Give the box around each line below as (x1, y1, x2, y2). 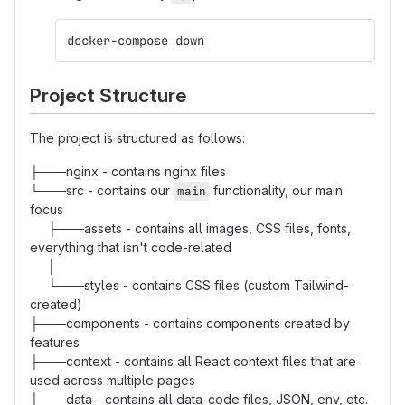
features (30, 334, 80, 350)
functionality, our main (210, 182, 343, 198)
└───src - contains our (30, 182, 174, 198)
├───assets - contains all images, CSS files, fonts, (30, 220, 351, 236)
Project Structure (30, 84, 186, 108)
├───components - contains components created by (30, 315, 350, 331)
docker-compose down (67, 33, 204, 50)
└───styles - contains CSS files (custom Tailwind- (30, 277, 349, 293)
